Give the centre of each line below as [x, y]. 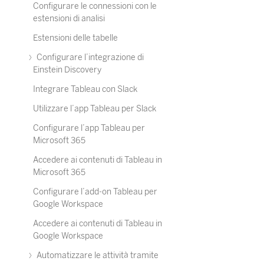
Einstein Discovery [67, 70]
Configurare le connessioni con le [95, 6]
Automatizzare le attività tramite [97, 255]
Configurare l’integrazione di [89, 57]
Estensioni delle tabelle [75, 38]
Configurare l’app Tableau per [89, 128]
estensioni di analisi [69, 19]
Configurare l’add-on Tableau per [95, 192]
